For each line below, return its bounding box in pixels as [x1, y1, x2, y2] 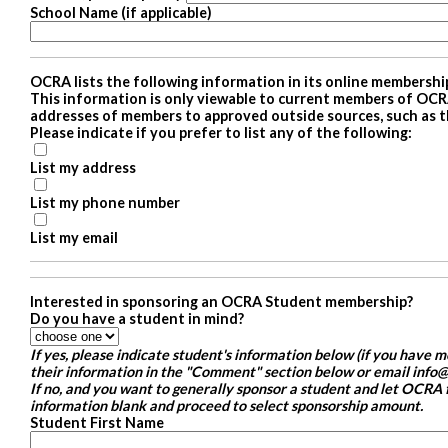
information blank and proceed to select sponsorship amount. [30, 396, 423, 414]
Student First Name [30, 413, 164, 431]
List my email [30, 228, 118, 246]
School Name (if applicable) [30, 3, 212, 21]
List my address [30, 158, 136, 176]
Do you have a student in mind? [30, 309, 244, 327]
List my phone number [30, 193, 180, 211]
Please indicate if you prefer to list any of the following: [30, 123, 412, 141]
